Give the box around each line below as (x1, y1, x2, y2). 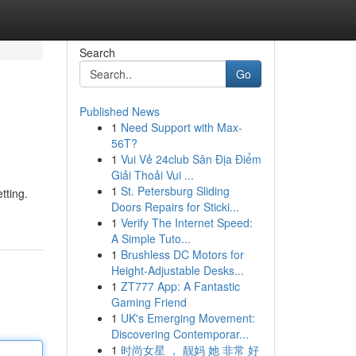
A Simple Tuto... (110, 230, 191, 246)
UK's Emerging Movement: (120, 310, 255, 326)
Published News (79, 103, 160, 119)
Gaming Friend (110, 294, 187, 310)
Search (79, 44, 115, 60)
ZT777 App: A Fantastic (120, 278, 240, 294)
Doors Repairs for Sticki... (110, 199, 239, 215)
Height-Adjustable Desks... (110, 262, 244, 278)
